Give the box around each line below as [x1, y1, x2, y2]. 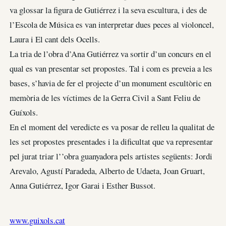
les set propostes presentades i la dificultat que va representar [10, 136, 213, 148]
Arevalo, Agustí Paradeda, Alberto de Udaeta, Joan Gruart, [10, 165, 205, 177]
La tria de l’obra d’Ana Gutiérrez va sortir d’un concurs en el [10, 48, 211, 60]
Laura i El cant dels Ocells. [10, 33, 100, 45]
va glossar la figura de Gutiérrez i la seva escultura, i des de [10, 4, 207, 16]
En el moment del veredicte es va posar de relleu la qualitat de [10, 121, 214, 133]
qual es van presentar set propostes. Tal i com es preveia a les [10, 63, 212, 75]
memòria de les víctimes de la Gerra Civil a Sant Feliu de [10, 92, 200, 104]
